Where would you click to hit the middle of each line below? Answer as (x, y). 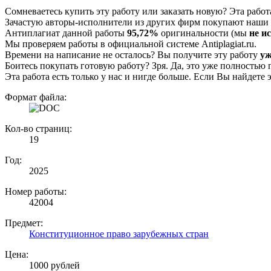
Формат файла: (36, 97)
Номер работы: (36, 192)
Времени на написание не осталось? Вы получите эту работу (132, 55)
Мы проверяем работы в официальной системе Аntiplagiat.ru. (131, 44)
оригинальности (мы (204, 33)
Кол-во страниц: (38, 129)
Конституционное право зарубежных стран (119, 234)
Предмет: (24, 223)
